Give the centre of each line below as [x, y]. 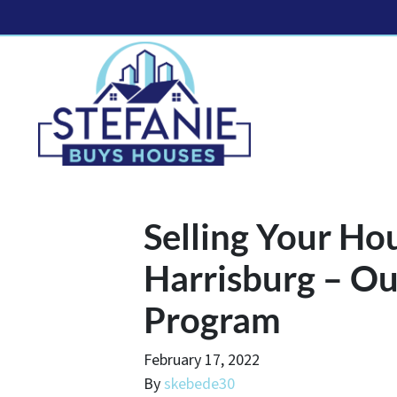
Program [212, 319]
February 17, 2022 [202, 360]
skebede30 [199, 384]
